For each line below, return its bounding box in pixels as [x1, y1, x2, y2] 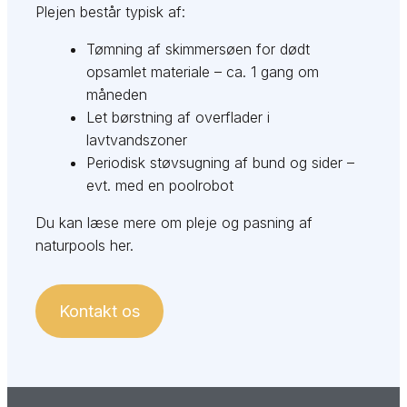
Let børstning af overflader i [86, 108, 271, 127]
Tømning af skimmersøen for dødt [86, 40, 311, 59]
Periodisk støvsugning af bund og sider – [86, 154, 355, 173]
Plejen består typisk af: [35, 3, 186, 22]
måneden [86, 85, 148, 104]
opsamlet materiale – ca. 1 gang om [86, 63, 320, 82]
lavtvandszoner [86, 131, 188, 150]
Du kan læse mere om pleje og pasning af [35, 213, 313, 233]
